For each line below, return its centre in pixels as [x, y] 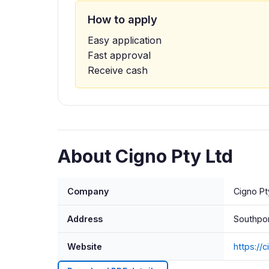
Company [88, 191]
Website [85, 246]
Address [85, 219]
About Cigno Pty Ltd [145, 156]
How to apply [122, 19]
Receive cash [118, 70]
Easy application [125, 40]
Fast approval [119, 55]
